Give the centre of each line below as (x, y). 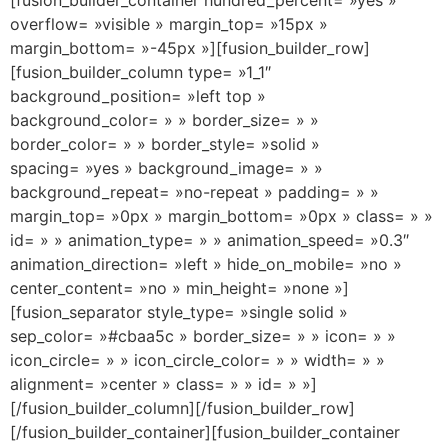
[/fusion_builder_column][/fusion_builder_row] (182, 407)
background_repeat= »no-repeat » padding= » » (194, 191)
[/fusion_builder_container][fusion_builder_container (205, 431)
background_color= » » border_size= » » (164, 119)
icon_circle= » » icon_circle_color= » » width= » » (197, 359)
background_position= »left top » (138, 95)
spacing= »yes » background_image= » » (166, 167)
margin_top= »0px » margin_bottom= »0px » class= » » (221, 215)
